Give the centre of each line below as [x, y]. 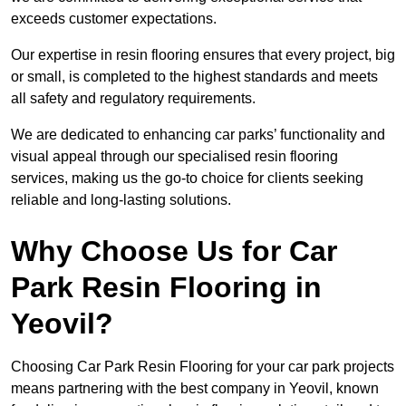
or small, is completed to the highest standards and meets [194, 77]
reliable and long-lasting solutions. [121, 200]
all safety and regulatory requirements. [135, 99]
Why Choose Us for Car [174, 251]
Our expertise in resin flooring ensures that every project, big [203, 55]
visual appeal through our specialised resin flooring [174, 157]
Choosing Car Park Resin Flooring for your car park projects [203, 367]
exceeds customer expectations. [116, 19]
